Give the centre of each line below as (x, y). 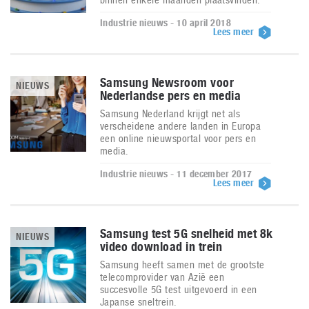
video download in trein (161, 247)
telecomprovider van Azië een (162, 277)
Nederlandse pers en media (170, 96)
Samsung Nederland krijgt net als (170, 113)
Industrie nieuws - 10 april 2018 (166, 23)
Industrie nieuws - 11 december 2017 (176, 174)
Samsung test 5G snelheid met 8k (187, 233)
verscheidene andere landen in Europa (181, 126)
